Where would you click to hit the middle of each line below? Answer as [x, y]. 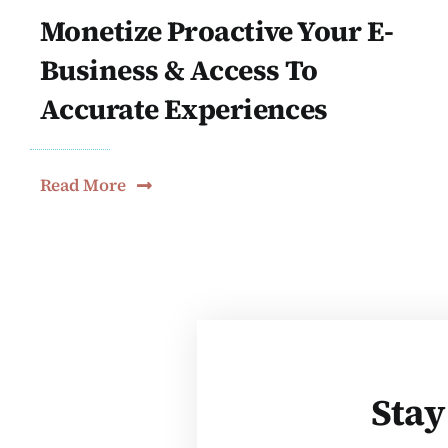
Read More [82, 185]
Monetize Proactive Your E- [216, 31]
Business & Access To [178, 70]
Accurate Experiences [183, 109]
